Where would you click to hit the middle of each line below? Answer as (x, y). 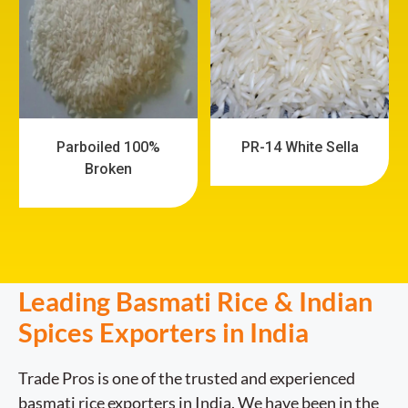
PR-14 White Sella (300, 147)
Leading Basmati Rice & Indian (195, 301)
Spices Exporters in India (166, 331)
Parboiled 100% (109, 147)
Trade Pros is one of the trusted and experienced (187, 377)
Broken (109, 168)
